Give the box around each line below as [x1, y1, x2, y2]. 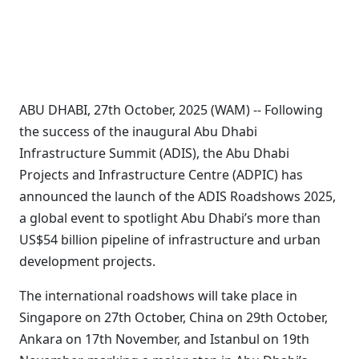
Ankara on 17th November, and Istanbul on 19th [19, 330, 309, 348]
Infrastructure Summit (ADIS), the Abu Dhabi [19, 144, 289, 162]
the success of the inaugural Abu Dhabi [19, 123, 257, 140]
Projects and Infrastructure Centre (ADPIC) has [19, 166, 303, 184]
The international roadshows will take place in [19, 287, 297, 305]
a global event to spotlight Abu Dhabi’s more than [19, 209, 321, 227]
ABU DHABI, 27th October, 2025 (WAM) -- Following [19, 101, 323, 119]
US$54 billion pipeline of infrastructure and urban [19, 231, 321, 248]
